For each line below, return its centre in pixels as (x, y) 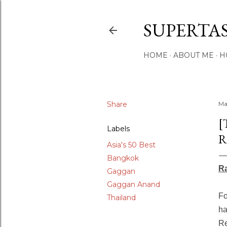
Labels (118, 129)
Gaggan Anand (134, 184)
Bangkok (123, 158)
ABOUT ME (194, 55)
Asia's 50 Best (131, 145)
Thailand (121, 198)
